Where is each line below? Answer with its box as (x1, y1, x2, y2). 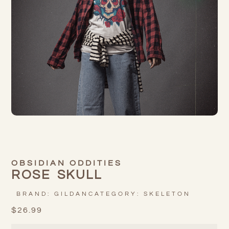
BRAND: (16, 191, 55, 198)
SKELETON (144, 191, 191, 198)
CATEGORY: (88, 191, 144, 198)
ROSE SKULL (11, 168, 102, 182)
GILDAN (54, 191, 89, 198)
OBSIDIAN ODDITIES (11, 159, 123, 168)
